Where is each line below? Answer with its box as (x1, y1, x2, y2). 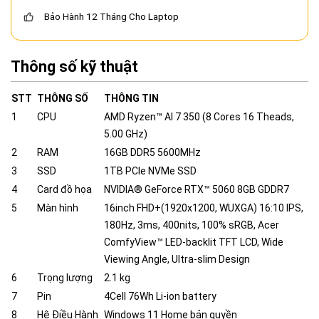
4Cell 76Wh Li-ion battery (104, 290, 216, 302)
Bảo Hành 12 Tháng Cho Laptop (44, 11, 179, 22)
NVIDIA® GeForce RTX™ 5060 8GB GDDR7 (104, 183, 289, 195)
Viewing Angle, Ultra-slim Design (104, 253, 250, 265)
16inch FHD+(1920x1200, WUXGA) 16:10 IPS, (104, 202, 303, 214)
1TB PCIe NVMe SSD (104, 164, 197, 177)
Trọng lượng (37, 271, 93, 283)
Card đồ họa (37, 183, 92, 195)
